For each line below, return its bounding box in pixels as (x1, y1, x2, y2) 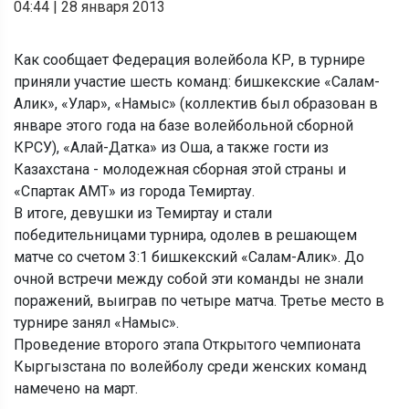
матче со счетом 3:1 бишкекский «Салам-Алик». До (14, 247, 364, 266)
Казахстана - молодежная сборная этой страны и (14, 160, 346, 178)
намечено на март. (14, 379, 138, 397)
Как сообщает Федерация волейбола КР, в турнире (14, 50, 365, 68)
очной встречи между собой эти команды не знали (14, 269, 363, 288)
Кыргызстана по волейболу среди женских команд (14, 357, 367, 375)
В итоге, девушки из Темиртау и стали (14, 204, 272, 222)
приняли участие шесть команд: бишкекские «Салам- (14, 72, 380, 90)
